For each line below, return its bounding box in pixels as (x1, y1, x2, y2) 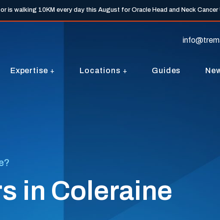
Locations (80, 66, 121, 75)
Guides (152, 66, 181, 75)
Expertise (10, 66, 49, 75)
